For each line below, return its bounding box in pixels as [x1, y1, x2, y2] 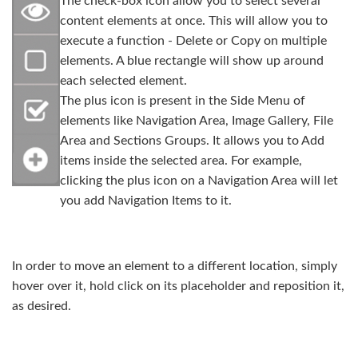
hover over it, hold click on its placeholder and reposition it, [12, 279, 344, 292]
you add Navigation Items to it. [60, 193, 232, 207]
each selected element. [60, 74, 187, 87]
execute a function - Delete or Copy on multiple [60, 34, 327, 47]
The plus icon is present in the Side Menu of [60, 93, 305, 107]
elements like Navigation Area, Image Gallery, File [60, 113, 333, 127]
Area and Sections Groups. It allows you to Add [60, 133, 324, 147]
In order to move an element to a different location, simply [12, 259, 337, 272]
